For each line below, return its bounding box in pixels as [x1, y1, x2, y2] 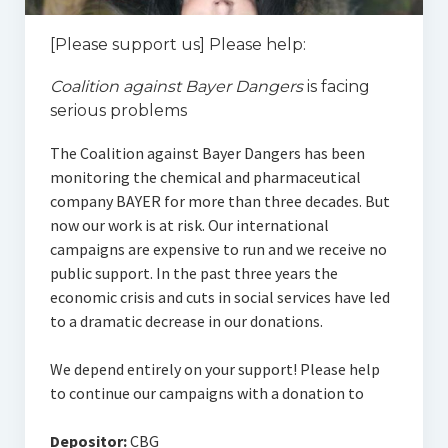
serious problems [49, 101, 187, 121]
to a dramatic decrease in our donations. [49, 311, 323, 332]
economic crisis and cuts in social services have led [49, 287, 390, 308]
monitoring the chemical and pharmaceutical [49, 167, 361, 188]
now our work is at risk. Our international [49, 215, 329, 236]
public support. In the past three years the [49, 263, 338, 284]
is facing [302, 77, 370, 97]
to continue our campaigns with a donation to [49, 383, 364, 404]
